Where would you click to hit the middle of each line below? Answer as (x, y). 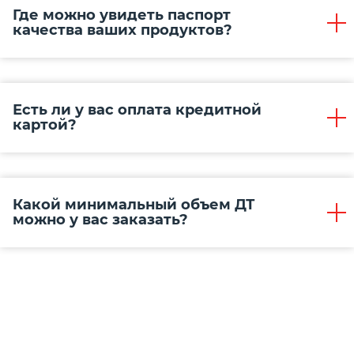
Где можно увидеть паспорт (122, 15)
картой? (45, 125)
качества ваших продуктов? (122, 30)
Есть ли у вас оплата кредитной (137, 110)
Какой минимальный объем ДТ (134, 205)
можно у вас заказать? (100, 220)
